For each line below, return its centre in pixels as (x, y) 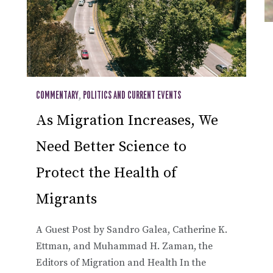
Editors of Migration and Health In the (121, 262)
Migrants (66, 199)
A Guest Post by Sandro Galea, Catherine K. (132, 229)
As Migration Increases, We (127, 120)
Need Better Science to (111, 147)
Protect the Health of (106, 173)
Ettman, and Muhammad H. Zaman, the (124, 246)
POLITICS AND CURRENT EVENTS (132, 95)
